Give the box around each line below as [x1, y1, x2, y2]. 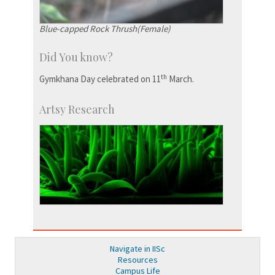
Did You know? [39, 50, 113, 65]
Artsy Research [39, 102, 115, 117]
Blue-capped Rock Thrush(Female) [39, 23, 171, 35]
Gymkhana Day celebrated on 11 [39, 73, 161, 85]
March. [167, 73, 194, 85]
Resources [117, 254, 158, 266]
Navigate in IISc [110, 243, 165, 255]
